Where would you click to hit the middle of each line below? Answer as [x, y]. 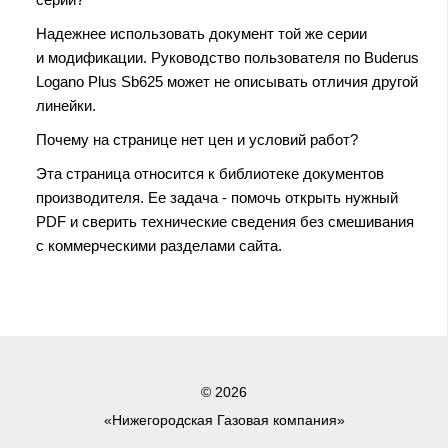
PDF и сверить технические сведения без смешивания [225, 221]
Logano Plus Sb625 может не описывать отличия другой [227, 81]
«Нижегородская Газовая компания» [224, 419]
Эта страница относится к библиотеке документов [210, 173]
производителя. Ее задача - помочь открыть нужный [217, 197]
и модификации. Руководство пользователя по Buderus [227, 57]
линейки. [66, 105]
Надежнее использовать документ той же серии [201, 33]
